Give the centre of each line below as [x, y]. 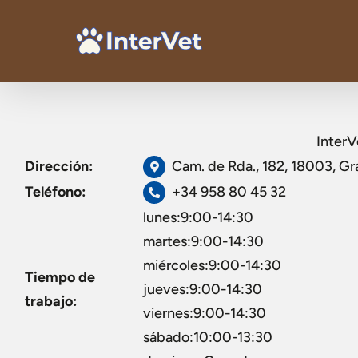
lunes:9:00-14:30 [198, 217]
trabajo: [51, 301]
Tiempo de [60, 277]
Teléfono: [55, 192]
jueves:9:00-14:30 [203, 289]
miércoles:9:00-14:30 [212, 265]
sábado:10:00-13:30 [208, 337]
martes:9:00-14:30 [203, 241]
